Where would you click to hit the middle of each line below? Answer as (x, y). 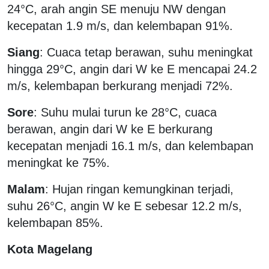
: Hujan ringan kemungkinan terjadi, (139, 189)
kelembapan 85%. (55, 222)
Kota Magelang (50, 249)
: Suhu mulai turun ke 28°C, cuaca (125, 112)
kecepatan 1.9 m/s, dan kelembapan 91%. (120, 26)
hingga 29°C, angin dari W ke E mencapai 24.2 (132, 69)
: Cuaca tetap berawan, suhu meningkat (146, 52)
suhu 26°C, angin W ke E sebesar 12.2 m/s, (125, 206)
